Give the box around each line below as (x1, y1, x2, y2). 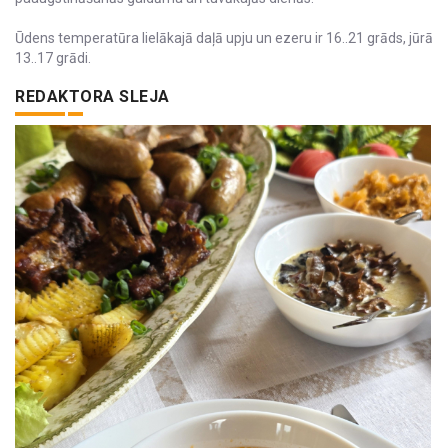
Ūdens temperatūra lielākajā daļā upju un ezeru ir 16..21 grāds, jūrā (15, 30, 433, 47)
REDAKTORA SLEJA (15, 87, 170, 107)
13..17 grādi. (15, 50, 91, 67)
